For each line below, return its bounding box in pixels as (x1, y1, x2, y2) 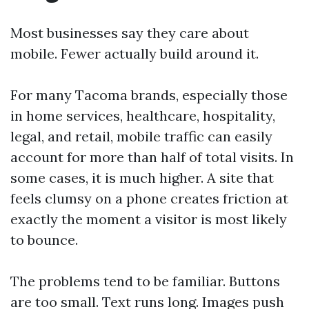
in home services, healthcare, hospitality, (10, 107, 275, 124)
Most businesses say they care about (10, 24, 249, 41)
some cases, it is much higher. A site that (10, 169, 274, 186)
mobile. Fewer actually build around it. (10, 45, 259, 62)
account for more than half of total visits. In (10, 148, 294, 166)
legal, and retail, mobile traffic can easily (10, 128, 272, 145)
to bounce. (10, 231, 78, 248)
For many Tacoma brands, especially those (10, 86, 288, 103)
